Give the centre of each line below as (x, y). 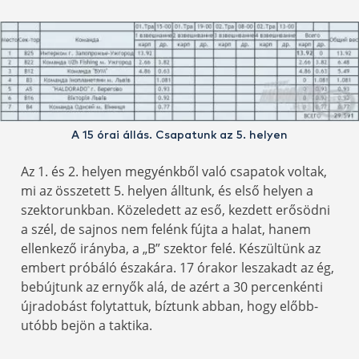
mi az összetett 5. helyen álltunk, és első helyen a (167, 190)
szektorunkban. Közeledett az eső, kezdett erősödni (175, 210)
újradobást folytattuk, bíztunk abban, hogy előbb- (169, 306)
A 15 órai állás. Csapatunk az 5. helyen (179, 135)
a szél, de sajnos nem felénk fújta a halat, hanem (166, 229)
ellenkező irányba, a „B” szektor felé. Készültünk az (171, 248)
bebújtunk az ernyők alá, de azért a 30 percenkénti (172, 286)
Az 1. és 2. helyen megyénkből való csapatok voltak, (174, 171)
